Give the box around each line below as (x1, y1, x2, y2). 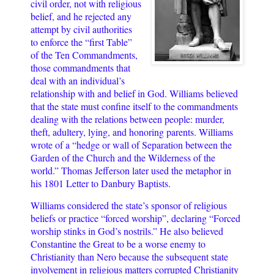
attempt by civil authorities (31, 22, 132, 35)
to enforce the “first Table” (31, 35, 132, 48)
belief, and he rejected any (31, 9, 131, 23)
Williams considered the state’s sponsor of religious (31, 199, 227, 212)
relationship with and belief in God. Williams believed (31, 86, 238, 100)
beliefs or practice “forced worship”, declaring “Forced (31, 212, 240, 225)
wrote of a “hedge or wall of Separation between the (31, 138, 232, 151)
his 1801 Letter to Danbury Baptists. (31, 176, 171, 190)
